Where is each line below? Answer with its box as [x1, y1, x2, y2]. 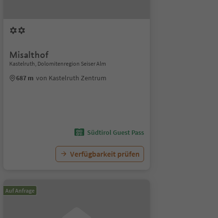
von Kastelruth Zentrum [36, 73, 107, 82]
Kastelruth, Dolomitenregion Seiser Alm [9, 60, 106, 67]
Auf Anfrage [5, 187, 35, 194]
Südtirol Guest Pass [87, 128, 144, 137]
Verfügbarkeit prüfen [70, 149, 140, 159]
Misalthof [9, 49, 49, 60]
